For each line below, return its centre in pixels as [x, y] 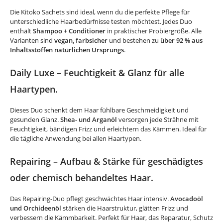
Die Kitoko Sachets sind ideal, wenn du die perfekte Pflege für [100, 12]
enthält [21, 31]
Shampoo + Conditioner [69, 31]
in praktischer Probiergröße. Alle [154, 31]
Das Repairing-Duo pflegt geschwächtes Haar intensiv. [90, 199]
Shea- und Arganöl [89, 120]
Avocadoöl [187, 199]
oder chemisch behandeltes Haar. [82, 178]
